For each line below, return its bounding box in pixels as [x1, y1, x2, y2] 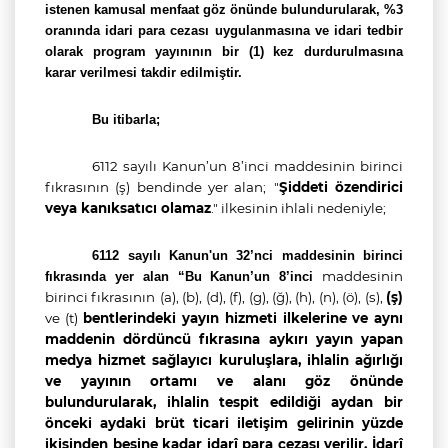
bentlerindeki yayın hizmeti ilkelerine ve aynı [77, 310, 404, 326]
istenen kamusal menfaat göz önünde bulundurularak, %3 [45, 2, 403, 17]
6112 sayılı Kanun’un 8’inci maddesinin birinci [92, 158, 403, 174]
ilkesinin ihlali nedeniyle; [218, 200, 386, 216]
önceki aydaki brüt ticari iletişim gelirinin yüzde [45, 415, 403, 431]
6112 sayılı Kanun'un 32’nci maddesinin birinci [92, 248, 403, 263]
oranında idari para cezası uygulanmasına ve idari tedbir [45, 23, 403, 38]
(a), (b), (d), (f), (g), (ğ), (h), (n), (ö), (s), [159, 289, 387, 305]
